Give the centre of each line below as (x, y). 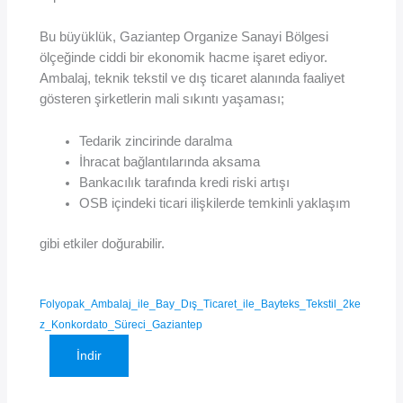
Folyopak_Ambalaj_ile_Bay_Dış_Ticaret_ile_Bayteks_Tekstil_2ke (201, 303)
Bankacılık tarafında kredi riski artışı (185, 182)
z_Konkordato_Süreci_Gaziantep (121, 324)
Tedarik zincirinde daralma (156, 141)
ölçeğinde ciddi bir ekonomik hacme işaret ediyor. (184, 58)
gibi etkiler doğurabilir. (103, 243)
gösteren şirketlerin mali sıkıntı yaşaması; (162, 99)
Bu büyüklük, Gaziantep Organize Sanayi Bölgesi (184, 37)
